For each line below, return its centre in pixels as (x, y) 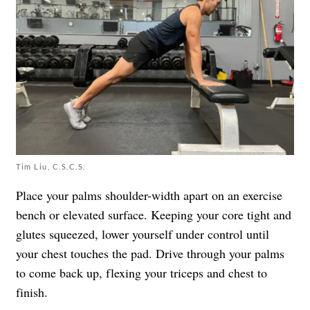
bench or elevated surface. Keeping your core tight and (154, 214)
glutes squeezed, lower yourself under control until (143, 234)
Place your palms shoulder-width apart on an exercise (149, 195)
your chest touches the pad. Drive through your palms (150, 253)
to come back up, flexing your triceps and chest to (142, 272)
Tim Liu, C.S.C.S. (51, 166)
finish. (32, 292)
